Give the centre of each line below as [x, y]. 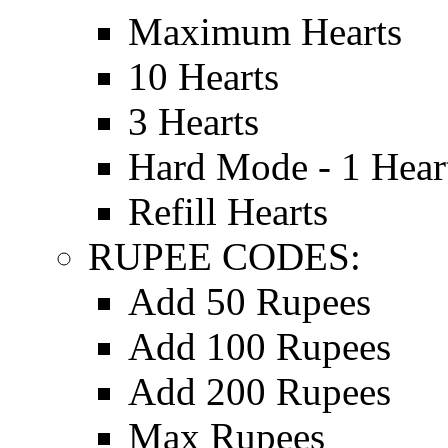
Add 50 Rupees [249, 301]
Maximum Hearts [265, 31]
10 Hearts [203, 76]
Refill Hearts [228, 211]
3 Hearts [193, 121]
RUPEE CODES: [224, 256]
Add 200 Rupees [259, 391]
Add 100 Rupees [259, 346]
